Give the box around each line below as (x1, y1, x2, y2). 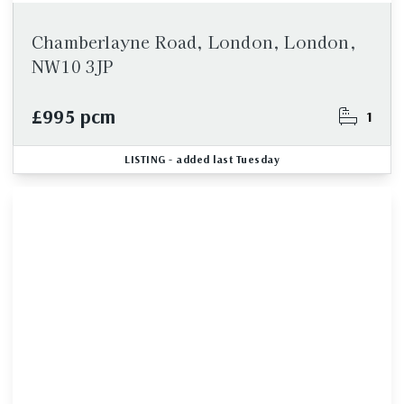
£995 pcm (32, 104, 116, 129)
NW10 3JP (32, 54, 114, 78)
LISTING (124, 152, 166, 166)
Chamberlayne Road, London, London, (32, 30, 356, 53)
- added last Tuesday (165, 152, 280, 166)
